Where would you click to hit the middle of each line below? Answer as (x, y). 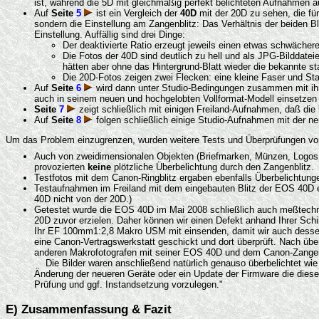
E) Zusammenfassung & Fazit (89, 309)
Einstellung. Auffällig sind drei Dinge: (110, 34)
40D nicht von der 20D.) (83, 199)
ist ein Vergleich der (137, 13)
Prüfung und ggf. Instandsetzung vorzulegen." (129, 284)
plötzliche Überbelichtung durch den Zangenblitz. (213, 167)
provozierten (61, 167)
